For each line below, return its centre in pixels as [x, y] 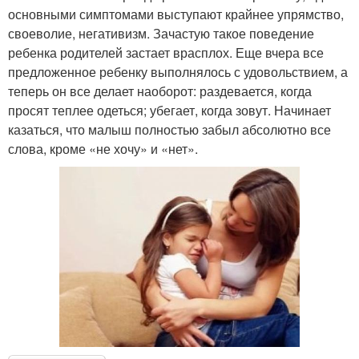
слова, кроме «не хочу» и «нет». [103, 149]
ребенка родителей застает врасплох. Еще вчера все [166, 53]
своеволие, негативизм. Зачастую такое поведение [161, 34]
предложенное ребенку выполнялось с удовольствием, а [178, 72]
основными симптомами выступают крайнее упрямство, [176, 14]
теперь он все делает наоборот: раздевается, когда [160, 91]
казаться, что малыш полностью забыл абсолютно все [169, 130]
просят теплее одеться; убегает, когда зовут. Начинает [169, 111]
